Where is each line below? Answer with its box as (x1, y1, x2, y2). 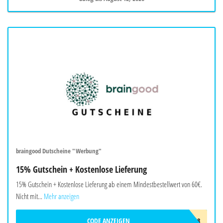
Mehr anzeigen (44, 191, 79, 201)
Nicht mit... (16, 191, 42, 201)
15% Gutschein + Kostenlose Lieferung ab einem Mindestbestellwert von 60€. (16, 179, 202, 189)
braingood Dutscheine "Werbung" (16, 146, 102, 155)
